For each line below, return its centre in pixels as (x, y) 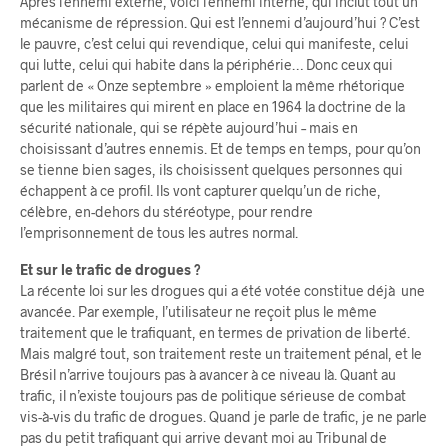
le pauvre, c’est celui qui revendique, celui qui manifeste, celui (214, 44)
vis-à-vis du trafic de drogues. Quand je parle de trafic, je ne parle (223, 417)
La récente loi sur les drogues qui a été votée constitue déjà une (222, 291)
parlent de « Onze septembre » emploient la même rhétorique (212, 86)
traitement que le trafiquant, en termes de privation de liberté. (215, 333)
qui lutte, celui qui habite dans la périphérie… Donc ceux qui (206, 65)
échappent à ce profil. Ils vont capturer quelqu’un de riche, (200, 191)
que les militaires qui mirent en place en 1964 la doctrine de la (212, 107)
